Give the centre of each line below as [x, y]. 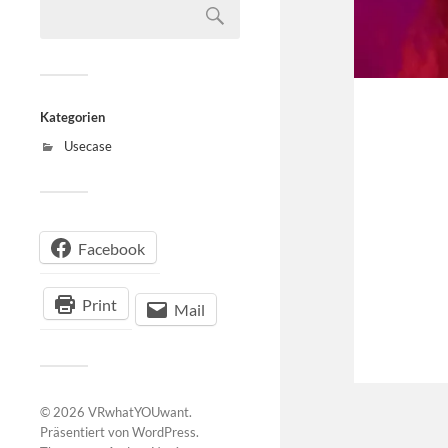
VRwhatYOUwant [138, 412]
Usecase [88, 146]
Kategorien [72, 117]
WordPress [164, 432]
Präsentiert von [86, 432]
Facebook [111, 248]
